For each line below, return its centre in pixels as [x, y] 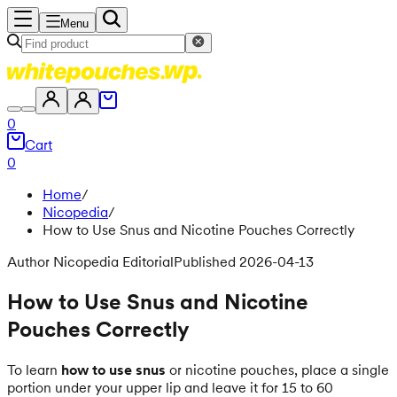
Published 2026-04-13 [244, 261]
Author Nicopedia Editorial [90, 261]
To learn [34, 369]
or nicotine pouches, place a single [277, 369]
